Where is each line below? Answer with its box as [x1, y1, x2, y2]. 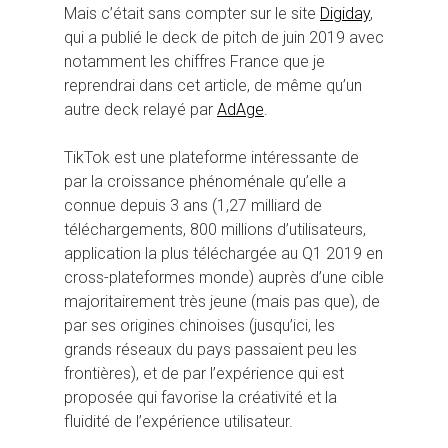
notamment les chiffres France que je [64, 51, 325, 71]
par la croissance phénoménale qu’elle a [64, 171, 346, 191]
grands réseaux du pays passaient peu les [64, 339, 357, 359]
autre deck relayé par [64, 99, 217, 119]
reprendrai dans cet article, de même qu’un [64, 75, 362, 95]
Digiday [320, 3, 370, 23]
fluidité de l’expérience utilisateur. [64, 411, 293, 431]
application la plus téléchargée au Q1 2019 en [64, 243, 383, 263]
